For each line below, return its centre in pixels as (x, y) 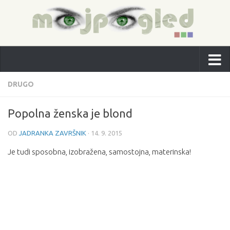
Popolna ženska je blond (70, 113)
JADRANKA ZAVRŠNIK (53, 133)
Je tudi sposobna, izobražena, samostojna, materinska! (99, 152)
